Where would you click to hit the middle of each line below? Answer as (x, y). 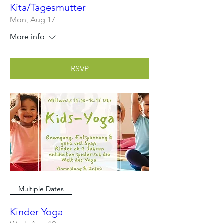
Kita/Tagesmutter (48, 7)
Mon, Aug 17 (33, 19)
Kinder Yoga (36, 212)
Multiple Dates (41, 188)
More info (27, 36)
